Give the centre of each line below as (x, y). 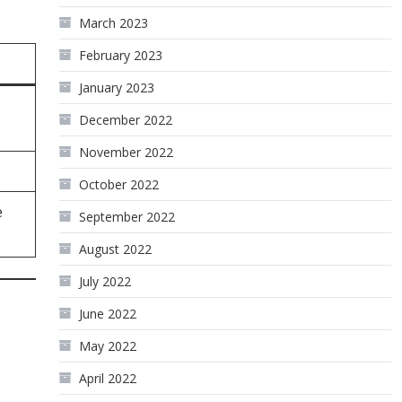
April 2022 (108, 378)
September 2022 (127, 217)
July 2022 (105, 281)
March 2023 (114, 23)
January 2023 (117, 87)
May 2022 (108, 346)
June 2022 (108, 314)
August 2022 (116, 249)
